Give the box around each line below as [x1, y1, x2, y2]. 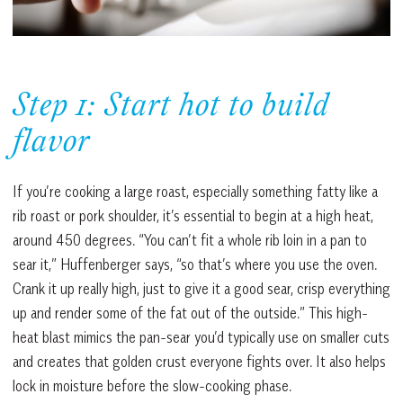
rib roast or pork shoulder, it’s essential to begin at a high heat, [13, 206, 373, 225]
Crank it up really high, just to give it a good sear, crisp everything [13, 279, 390, 298]
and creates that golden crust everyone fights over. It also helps [13, 352, 386, 371]
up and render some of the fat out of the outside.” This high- [13, 303, 368, 322]
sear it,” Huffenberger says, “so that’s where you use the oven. [13, 255, 377, 273]
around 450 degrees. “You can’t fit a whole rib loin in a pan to [13, 230, 367, 249]
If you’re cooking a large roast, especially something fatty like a [13, 182, 378, 201]
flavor [13, 125, 90, 162]
